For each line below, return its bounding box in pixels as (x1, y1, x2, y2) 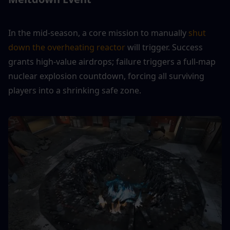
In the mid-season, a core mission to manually (8, 27, 188, 39)
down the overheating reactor (8, 42, 125, 53)
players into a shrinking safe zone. (8, 85, 141, 97)
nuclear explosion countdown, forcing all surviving (8, 70, 204, 82)
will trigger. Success (125, 42, 203, 53)
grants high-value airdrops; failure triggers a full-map (8, 56, 216, 68)
